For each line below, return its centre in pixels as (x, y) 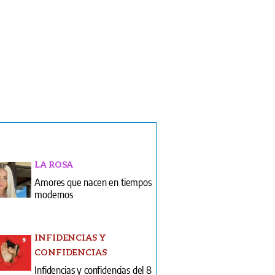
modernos (54, 194)
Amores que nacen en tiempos (93, 182)
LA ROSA (54, 165)
